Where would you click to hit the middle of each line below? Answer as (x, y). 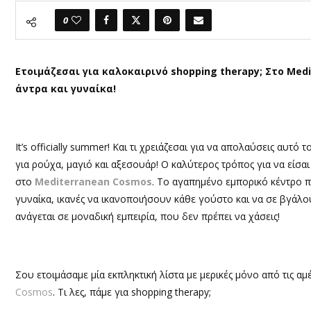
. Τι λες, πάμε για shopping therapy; (132, 292)
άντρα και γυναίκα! (66, 88)
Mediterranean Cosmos (93, 181)
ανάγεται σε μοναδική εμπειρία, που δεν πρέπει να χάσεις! (148, 216)
